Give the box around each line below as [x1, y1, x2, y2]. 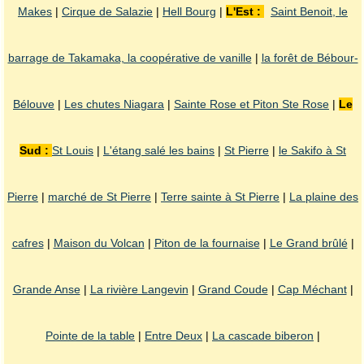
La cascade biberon [212, 329, 314, 343]
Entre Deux [145, 329, 202, 343]
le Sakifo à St [279, 144, 346, 158]
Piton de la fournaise [154, 236, 260, 250]
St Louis [52, 144, 93, 158]
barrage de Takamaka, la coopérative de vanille [7, 51, 252, 65]
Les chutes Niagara [64, 97, 164, 111]
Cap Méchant [277, 283, 347, 297]
